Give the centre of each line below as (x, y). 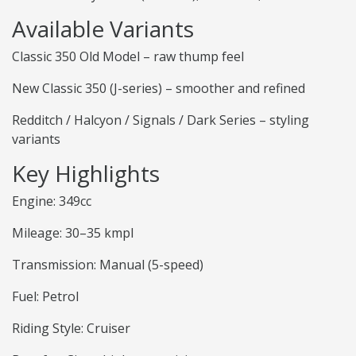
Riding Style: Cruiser (71, 329)
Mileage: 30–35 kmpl (73, 233)
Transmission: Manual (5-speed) (108, 265)
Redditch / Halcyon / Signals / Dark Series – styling (161, 120)
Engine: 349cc (52, 201)
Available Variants (103, 29)
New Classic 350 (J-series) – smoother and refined (159, 89)
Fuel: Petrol (45, 297)
